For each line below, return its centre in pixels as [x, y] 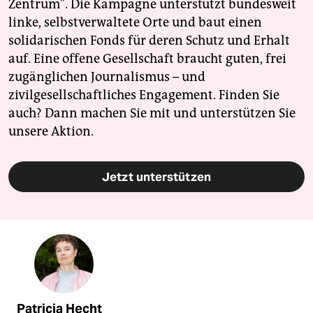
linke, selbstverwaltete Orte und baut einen [135, 22]
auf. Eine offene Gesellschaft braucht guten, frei [147, 58]
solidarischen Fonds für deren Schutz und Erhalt [149, 40]
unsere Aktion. [51, 131]
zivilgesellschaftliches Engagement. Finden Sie [144, 95]
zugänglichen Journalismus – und [107, 77]
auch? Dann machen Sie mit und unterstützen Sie [152, 113]
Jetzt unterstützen [156, 176]
